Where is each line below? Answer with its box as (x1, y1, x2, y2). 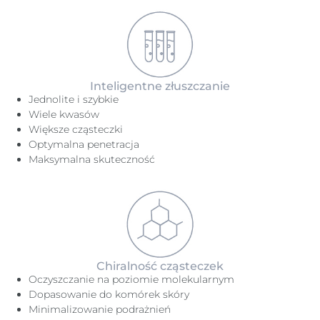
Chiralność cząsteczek (96, 259, 224, 273)
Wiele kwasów (29, 108, 99, 121)
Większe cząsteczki (29, 123, 123, 136)
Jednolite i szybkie (29, 93, 119, 106)
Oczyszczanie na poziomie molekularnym (29, 273, 234, 286)
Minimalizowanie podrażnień (29, 303, 171, 316)
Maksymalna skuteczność (29, 153, 155, 166)
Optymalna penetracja (29, 138, 139, 151)
